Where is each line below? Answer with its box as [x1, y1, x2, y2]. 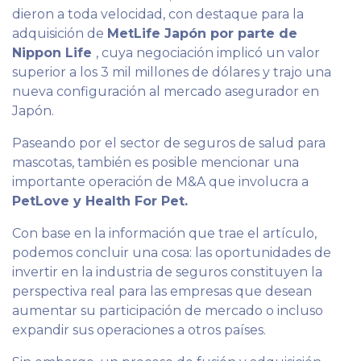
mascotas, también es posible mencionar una [12, 154, 299, 170]
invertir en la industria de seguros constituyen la [12, 263, 322, 280]
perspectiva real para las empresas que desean [12, 283, 312, 299]
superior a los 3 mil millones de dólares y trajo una [12, 64, 331, 80]
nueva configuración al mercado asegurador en [12, 83, 319, 99]
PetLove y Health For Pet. [12, 193, 192, 209]
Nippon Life [12, 44, 96, 60]
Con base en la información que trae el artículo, [12, 225, 317, 241]
